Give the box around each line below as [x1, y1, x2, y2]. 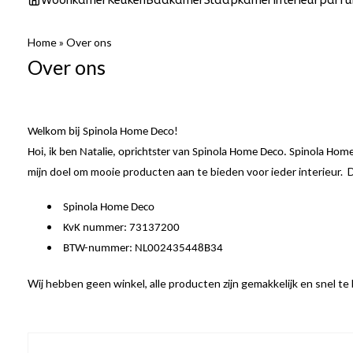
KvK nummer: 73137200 [63, 222, 180, 234]
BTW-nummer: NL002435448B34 [63, 243, 223, 255]
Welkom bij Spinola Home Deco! [28, 126, 178, 138]
